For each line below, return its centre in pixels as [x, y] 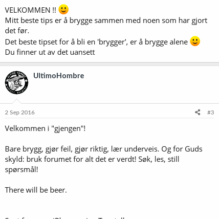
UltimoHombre [59, 76]
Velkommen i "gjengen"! [45, 128]
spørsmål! [22, 169]
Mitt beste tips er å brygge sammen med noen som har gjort [106, 20]
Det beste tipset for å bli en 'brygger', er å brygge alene [97, 42]
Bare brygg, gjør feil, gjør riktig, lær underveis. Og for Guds [104, 148]
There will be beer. [36, 189]
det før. [17, 30]
